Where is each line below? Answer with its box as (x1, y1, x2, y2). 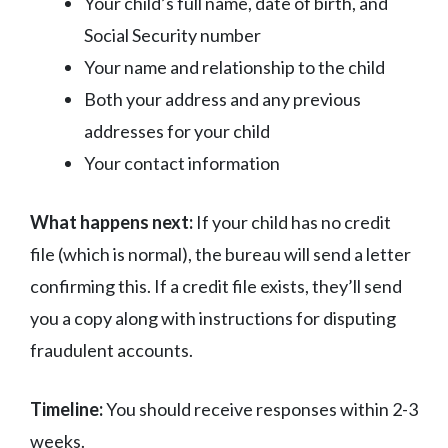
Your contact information (84, 151, 280, 174)
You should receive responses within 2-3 (103, 397, 418, 420)
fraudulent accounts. (30, 338, 193, 361)
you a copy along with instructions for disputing (30, 306, 396, 329)
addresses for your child (84, 119, 270, 142)
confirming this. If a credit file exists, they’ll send (30, 274, 402, 297)
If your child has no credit (193, 210, 391, 233)
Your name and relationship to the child (84, 55, 385, 78)
